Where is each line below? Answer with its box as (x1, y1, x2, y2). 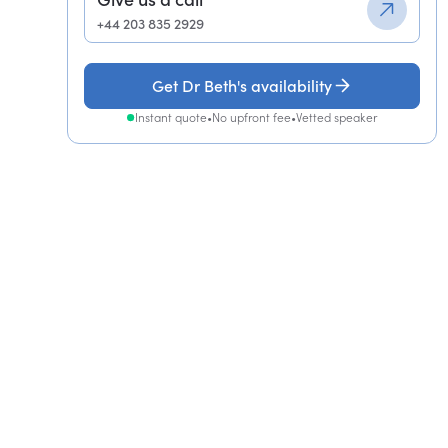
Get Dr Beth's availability (152, 75, 333, 96)
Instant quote (135, 110, 208, 125)
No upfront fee (212, 110, 292, 125)
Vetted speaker (296, 110, 378, 125)
